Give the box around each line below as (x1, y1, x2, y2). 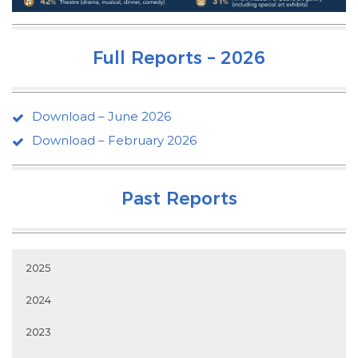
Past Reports (121, 188, 237, 210)
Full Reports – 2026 (93, 47, 265, 70)
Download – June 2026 (32, 109, 171, 125)
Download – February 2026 (32, 133, 197, 149)
